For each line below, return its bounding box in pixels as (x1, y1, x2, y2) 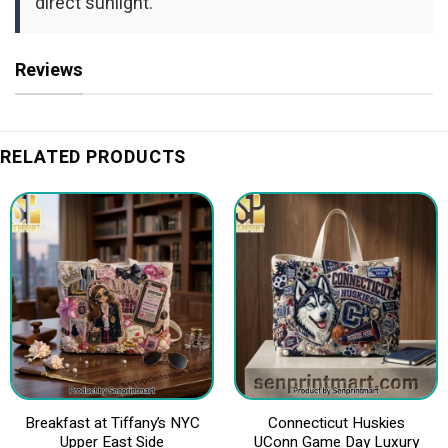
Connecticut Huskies (267, 411, 405, 434)
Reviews (15, 57, 83, 85)
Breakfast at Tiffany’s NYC (24, 411, 200, 434)
